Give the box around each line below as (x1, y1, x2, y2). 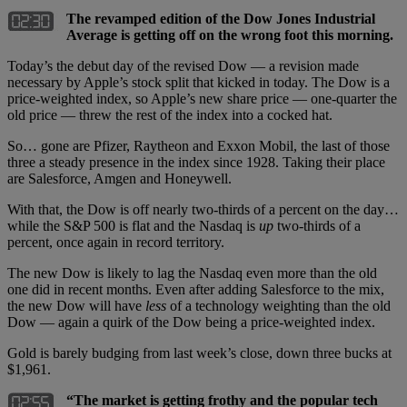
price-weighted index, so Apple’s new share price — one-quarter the (7, 90, 397, 106)
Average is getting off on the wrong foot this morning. (66, 26, 393, 43)
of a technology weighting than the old (166, 297, 391, 313)
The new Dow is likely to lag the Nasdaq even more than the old (7, 264, 377, 281)
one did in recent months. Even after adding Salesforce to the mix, (7, 281, 384, 297)
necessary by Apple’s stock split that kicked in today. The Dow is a (7, 74, 390, 90)
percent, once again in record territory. (7, 233, 224, 250)
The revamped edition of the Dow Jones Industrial (66, 10, 375, 26)
